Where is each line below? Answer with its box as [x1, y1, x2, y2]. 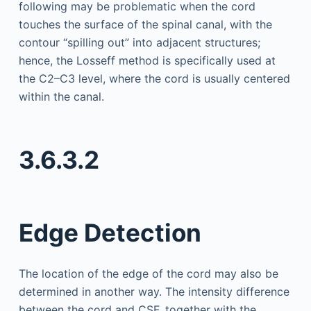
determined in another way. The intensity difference [18, 285, 289, 299]
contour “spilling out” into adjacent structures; [18, 35, 260, 49]
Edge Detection [18, 217, 201, 247]
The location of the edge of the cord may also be [18, 267, 278, 281]
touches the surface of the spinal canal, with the [18, 17, 272, 31]
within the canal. [18, 89, 104, 103]
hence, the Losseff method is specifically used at [18, 53, 276, 67]
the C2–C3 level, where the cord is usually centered [18, 71, 290, 85]
